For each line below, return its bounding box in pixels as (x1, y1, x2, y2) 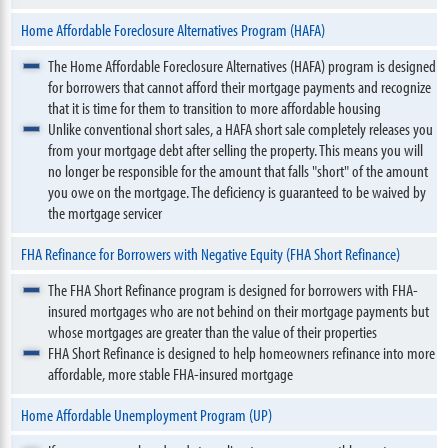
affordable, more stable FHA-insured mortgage (48, 363, 294, 384)
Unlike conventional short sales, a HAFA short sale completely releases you (48, 118, 434, 139)
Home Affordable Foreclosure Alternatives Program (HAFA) (21, 19, 326, 40)
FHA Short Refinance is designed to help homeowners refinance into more (48, 342, 436, 363)
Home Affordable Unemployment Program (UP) (21, 404, 273, 425)
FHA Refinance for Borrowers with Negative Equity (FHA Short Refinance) (21, 243, 401, 264)
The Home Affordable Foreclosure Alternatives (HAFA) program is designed (48, 55, 437, 76)
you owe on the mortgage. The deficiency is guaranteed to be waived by (48, 181, 427, 202)
